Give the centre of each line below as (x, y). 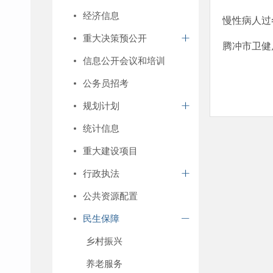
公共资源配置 (110, 196)
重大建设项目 (110, 151)
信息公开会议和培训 (124, 61)
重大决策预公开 (115, 38)
